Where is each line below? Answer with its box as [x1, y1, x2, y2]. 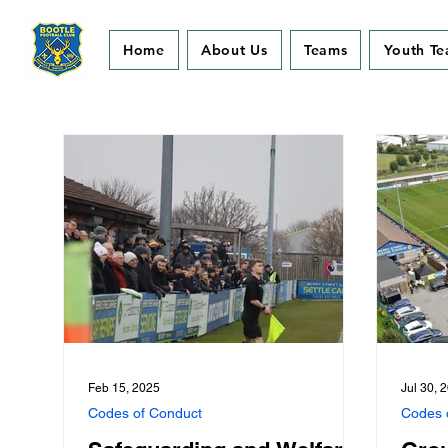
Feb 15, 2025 [88, 381, 160, 395]
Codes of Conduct [88, 405, 202, 421]
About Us [201, 41, 268, 59]
